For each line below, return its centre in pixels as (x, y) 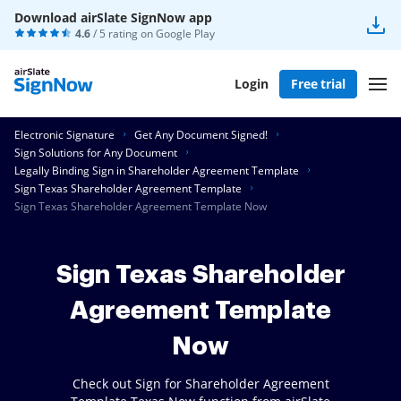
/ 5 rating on (123, 34)
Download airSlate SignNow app (113, 17)
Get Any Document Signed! (201, 135)
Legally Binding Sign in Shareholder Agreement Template (157, 171)
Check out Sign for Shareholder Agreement (200, 384)
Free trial (318, 83)
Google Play (185, 34)
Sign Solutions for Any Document (96, 153)
